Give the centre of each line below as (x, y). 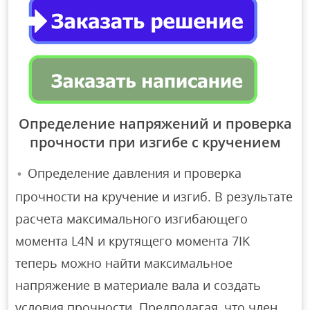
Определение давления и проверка (135, 173)
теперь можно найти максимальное (124, 263)
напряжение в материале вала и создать (138, 285)
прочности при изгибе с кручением (155, 142)
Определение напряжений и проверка (155, 123)
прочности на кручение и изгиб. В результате (154, 197)
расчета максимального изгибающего (132, 219)
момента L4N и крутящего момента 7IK (133, 241)
